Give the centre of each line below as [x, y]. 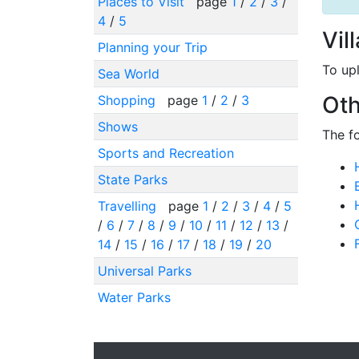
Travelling [129, 206]
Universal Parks [144, 270]
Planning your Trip [152, 47]
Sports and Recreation [165, 153]
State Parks [132, 179]
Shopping [128, 100]
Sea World [128, 73]
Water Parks [134, 297]
